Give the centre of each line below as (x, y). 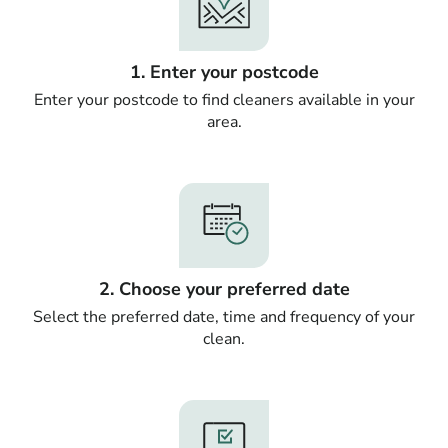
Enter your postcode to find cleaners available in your (224, 100)
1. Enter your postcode (224, 72)
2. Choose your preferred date (224, 289)
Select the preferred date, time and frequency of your (224, 317)
